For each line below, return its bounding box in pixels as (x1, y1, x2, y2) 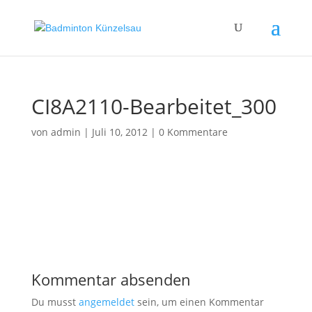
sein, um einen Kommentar (134, 295, 264, 309)
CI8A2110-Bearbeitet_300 (31, 92, 276, 120)
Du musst (31, 295, 79, 309)
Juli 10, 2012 (91, 125, 148, 139)
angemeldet (78, 295, 134, 309)
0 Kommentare (158, 125, 228, 139)
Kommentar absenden (31, 269, 191, 290)
